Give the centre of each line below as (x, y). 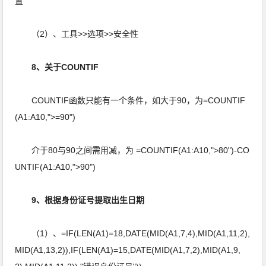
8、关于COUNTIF (66, 67)
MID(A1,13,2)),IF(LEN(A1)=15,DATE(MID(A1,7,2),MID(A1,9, (128, 250)
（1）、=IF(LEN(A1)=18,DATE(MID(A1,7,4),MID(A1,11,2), (133, 233)
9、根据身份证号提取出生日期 (89, 200)
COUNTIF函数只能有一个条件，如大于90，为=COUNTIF (130, 100)
